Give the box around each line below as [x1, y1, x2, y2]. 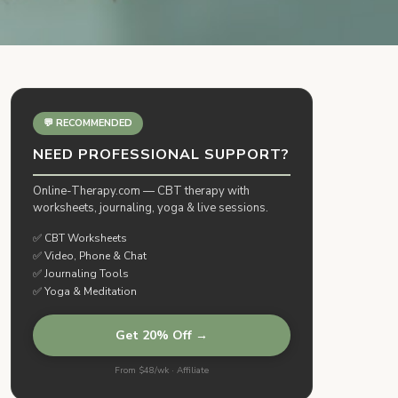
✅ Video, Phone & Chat [33, 249, 147, 263]
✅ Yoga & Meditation [33, 284, 137, 298]
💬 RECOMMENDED [44, 116, 132, 130]
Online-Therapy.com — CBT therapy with [33, 183, 250, 199]
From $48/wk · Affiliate [115, 364, 209, 377]
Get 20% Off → [115, 327, 208, 344]
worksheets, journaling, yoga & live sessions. [33, 200, 268, 216]
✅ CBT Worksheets [33, 231, 127, 245]
